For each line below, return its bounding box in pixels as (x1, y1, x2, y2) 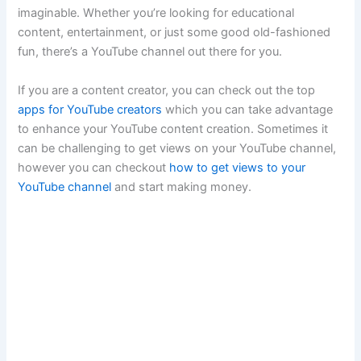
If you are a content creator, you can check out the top (18, 82, 316, 98)
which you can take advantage (162, 102, 334, 117)
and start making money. (111, 179, 252, 194)
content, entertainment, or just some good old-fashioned (18, 25, 331, 40)
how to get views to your (169, 160, 306, 175)
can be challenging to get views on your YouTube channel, (18, 140, 337, 156)
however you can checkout (18, 160, 170, 175)
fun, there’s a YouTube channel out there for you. (18, 44, 283, 60)
